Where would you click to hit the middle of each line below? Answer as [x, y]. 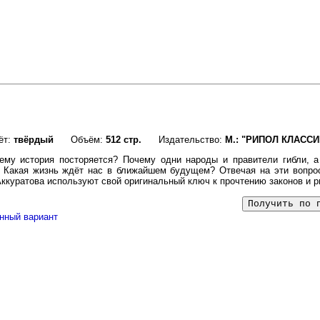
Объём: [80, 140]
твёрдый [34, 140]
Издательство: [183, 140]
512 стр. [124, 140]
